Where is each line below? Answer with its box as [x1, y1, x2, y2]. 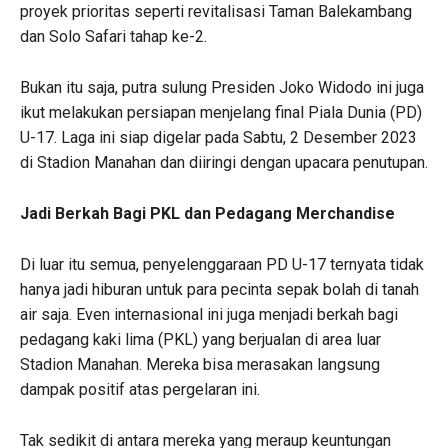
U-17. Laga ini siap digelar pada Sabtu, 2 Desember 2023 [20, 127, 417, 147]
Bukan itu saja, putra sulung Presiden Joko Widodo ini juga [20, 77, 424, 97]
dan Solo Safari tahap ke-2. [20, 26, 207, 46]
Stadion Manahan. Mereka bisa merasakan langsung [20, 354, 380, 374]
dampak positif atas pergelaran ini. [20, 379, 260, 399]
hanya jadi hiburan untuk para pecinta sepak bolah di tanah [20, 279, 419, 299]
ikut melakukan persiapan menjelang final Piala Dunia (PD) [20, 102, 422, 122]
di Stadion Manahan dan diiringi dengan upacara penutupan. [20, 152, 428, 172]
